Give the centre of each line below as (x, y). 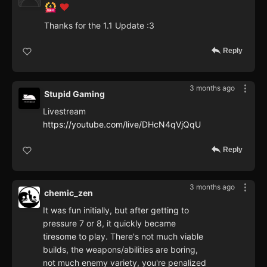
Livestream (64, 111)
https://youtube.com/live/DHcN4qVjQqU (122, 125)
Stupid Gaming (74, 94)
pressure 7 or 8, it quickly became (109, 223)
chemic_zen (69, 193)
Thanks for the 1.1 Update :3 (99, 26)
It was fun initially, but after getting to (116, 210)
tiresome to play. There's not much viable (123, 237)
